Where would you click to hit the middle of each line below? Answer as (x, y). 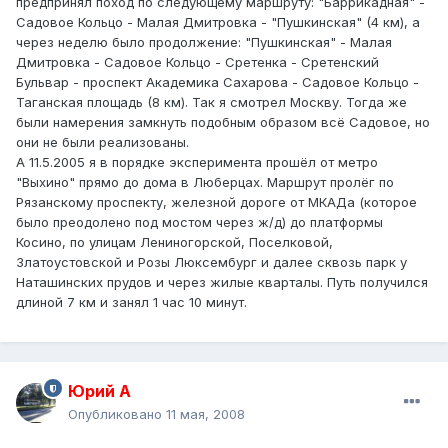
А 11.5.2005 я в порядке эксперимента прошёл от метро (197, 162)
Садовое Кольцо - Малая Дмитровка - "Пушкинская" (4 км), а (218, 22)
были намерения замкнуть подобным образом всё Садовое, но (223, 122)
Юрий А (99, 391)
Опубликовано (117, 414)
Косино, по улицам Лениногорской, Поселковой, (174, 242)
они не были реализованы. (102, 142)
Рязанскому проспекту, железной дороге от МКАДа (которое (216, 202)
